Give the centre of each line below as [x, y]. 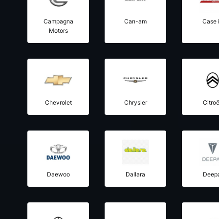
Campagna [58, 22]
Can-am [135, 22]
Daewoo [58, 175]
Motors [58, 31]
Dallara [135, 175]
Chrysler [135, 103]
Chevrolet [58, 103]
